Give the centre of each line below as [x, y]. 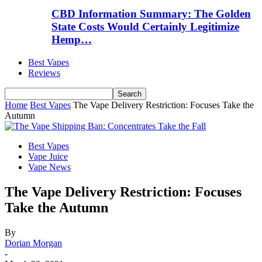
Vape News [49, 167]
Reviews [44, 73]
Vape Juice [48, 156]
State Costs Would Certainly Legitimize [145, 27]
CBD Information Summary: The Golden [151, 14]
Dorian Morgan [33, 243]
